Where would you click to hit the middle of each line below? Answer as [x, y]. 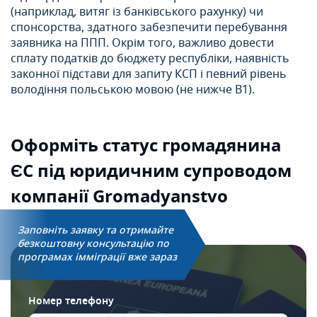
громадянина [219, 145]
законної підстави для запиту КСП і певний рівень [149, 74]
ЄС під [38, 171]
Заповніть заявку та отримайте [96, 230]
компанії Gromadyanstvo [119, 196]
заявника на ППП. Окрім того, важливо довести [142, 43]
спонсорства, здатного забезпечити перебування [149, 27]
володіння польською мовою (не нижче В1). [133, 90]
